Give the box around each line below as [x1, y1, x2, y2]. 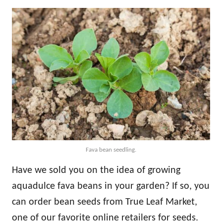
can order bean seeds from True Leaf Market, [12, 197, 197, 208]
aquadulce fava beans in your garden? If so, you [12, 181, 210, 192]
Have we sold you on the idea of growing [12, 166, 180, 176]
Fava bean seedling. [86, 146, 136, 153]
